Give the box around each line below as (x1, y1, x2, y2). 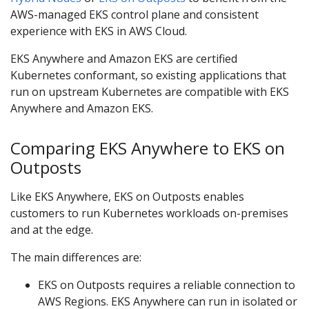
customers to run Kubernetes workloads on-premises (10, 206, 288, 221)
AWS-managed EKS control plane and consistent (10, 6, 259, 22)
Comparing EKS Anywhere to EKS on (10, 136, 285, 159)
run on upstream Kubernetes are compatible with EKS (10, 83, 289, 99)
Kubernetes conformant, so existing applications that (10, 67, 286, 83)
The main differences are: (10, 250, 141, 266)
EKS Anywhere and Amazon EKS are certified (10, 50, 237, 66)
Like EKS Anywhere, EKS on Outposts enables (10, 189, 244, 205)
